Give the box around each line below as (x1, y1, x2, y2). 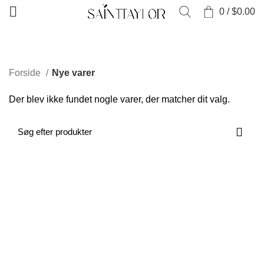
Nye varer (52, 67, 95, 78)
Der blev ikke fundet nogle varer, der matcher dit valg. (9, 94, 230, 104)
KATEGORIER (9, 32, 63, 42)
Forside (9, 67, 43, 78)
